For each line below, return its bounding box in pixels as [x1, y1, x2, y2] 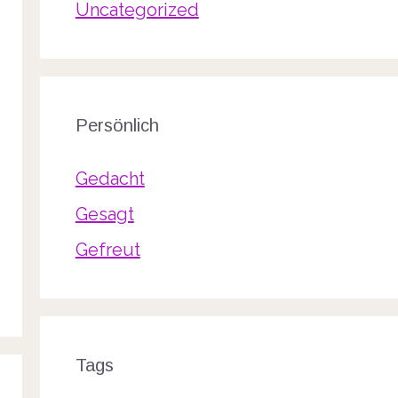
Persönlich [75, 115, 159, 135]
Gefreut [75, 239, 140, 260]
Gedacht [75, 168, 145, 189]
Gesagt [75, 203, 134, 225]
